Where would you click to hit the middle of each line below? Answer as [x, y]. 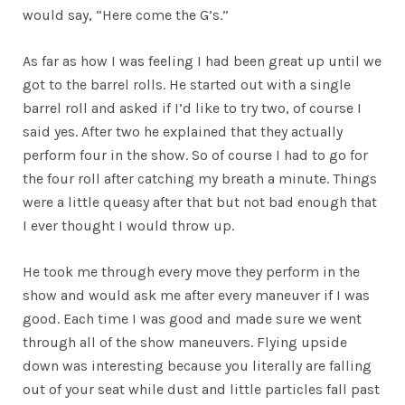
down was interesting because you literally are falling [197, 366]
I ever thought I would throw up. [128, 226]
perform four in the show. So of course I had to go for [195, 155]
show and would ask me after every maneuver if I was [196, 296]
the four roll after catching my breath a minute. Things [200, 179]
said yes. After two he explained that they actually [183, 132]
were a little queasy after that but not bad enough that [200, 202]
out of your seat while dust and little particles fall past [201, 390]
